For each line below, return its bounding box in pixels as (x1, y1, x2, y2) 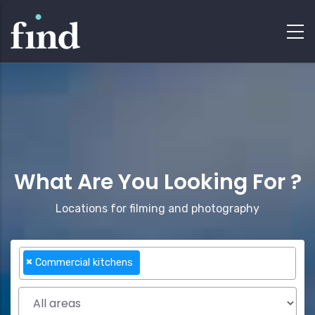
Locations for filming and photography (56, 202, 259, 215)
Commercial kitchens (35, 257, 134, 269)
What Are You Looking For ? (13, 167, 302, 197)
